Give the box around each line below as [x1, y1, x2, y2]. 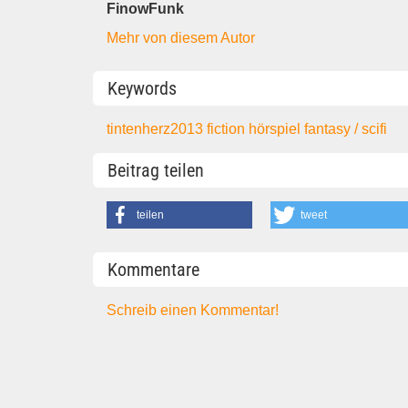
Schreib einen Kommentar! [107, 301, 280, 318]
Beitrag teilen [107, 159, 204, 182]
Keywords [107, 76, 177, 99]
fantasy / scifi [304, 120, 388, 137]
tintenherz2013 [107, 120, 208, 137]
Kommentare [107, 258, 199, 280]
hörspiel [249, 120, 305, 137]
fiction [207, 120, 250, 137]
